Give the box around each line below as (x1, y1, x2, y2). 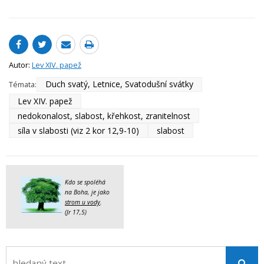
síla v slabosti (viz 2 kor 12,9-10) (18, 124, 139, 136)
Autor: (9, 59, 32, 70)
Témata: (9, 79, 37, 90)
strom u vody (65, 198, 100, 207)
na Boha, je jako (65, 188, 110, 197)
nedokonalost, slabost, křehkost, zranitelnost (18, 110, 190, 121)
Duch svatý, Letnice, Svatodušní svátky (45, 78, 193, 90)
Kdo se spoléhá (65, 178, 105, 187)
